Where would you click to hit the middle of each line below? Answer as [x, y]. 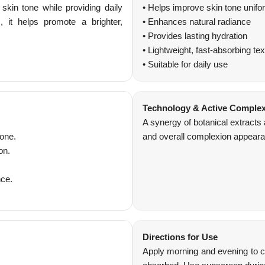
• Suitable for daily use [185, 64]
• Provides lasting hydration [195, 36]
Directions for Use [180, 237]
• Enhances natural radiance [197, 22]
